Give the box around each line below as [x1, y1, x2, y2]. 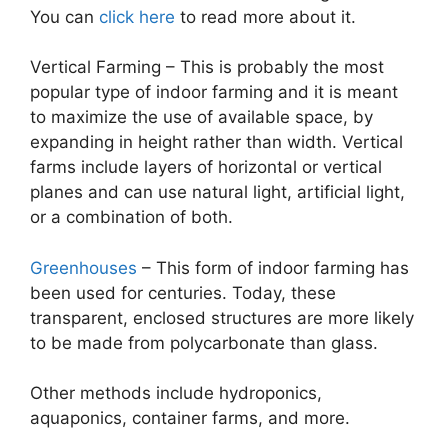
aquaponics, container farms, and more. [30, 408, 350, 429]
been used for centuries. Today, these [30, 282, 336, 303]
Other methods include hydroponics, [30, 383, 322, 404]
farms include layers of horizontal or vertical [30, 157, 382, 178]
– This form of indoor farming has [137, 257, 409, 278]
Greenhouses [30, 257, 137, 278]
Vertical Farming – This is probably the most [30, 57, 384, 78]
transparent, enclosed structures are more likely [30, 307, 414, 328]
